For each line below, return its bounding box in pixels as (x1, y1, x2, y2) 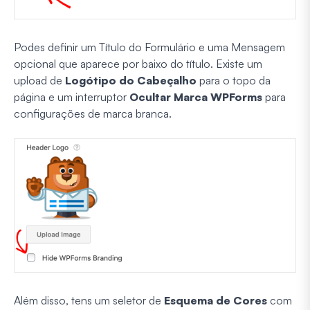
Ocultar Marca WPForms (129, 89, 262, 104)
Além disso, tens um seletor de (14, 293, 164, 308)
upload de (14, 73, 65, 87)
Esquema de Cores (164, 293, 267, 308)
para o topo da (197, 73, 271, 87)
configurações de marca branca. (14, 106, 172, 120)
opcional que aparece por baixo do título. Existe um (14, 56, 262, 71)
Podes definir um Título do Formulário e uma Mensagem (14, 39, 285, 54)
